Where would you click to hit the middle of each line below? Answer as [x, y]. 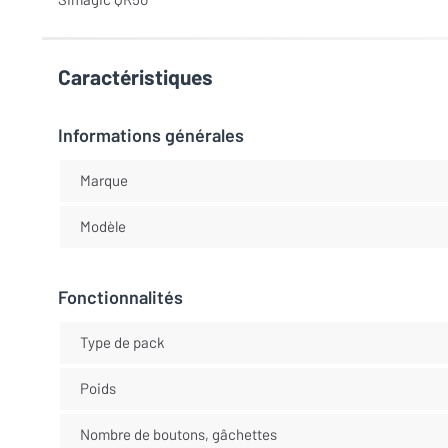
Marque [103, 180]
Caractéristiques [135, 76]
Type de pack [122, 342]
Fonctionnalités [120, 296]
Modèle [102, 226]
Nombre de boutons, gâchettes [178, 434]
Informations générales [151, 134]
